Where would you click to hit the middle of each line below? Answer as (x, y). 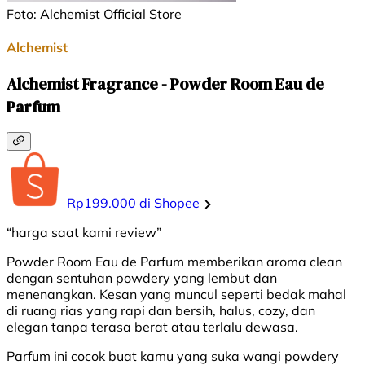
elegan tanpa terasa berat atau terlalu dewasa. (152, 326)
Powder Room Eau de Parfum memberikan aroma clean (174, 261)
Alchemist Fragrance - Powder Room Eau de (165, 84)
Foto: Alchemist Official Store (94, 13)
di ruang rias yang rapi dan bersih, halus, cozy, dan (161, 310)
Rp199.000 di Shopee (133, 202)
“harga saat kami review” (84, 232)
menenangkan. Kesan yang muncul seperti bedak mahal (176, 294)
